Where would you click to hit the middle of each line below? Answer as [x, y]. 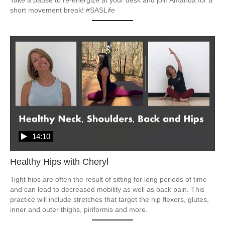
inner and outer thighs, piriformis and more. [79, 210]
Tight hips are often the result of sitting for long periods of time [108, 180]
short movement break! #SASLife [63, 10]
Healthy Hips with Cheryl [59, 162]
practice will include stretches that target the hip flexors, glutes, [109, 200]
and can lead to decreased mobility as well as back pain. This [107, 190]
